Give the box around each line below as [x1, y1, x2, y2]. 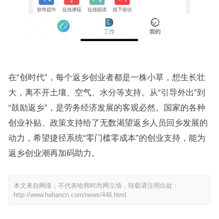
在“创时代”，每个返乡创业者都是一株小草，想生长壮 [8, 73, 205, 82]
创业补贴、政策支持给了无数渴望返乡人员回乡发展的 [8, 118, 208, 128]
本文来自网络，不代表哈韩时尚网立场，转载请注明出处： [13, 182, 179, 190]
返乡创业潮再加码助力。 [8, 149, 100, 158]
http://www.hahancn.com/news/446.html [13, 191, 126, 199]
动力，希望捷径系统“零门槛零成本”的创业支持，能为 [8, 133, 205, 143]
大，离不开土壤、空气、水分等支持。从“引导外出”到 [8, 88, 205, 97]
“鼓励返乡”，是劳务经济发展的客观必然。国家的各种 [8, 103, 205, 112]
